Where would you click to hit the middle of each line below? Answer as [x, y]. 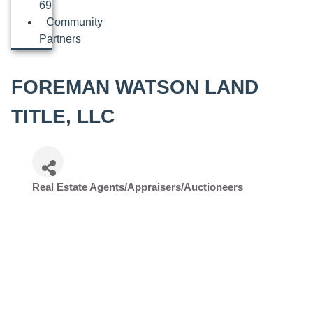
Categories [59, 196]
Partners [60, 39]
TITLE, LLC [63, 117]
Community [74, 22]
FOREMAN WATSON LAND [135, 87]
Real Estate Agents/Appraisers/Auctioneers [138, 187]
